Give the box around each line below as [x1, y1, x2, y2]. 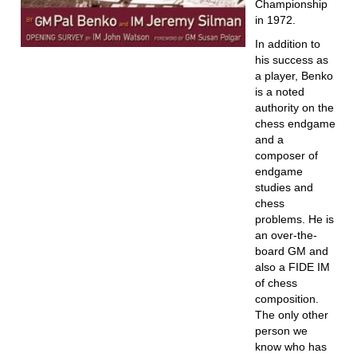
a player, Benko [254, 69, 333, 82]
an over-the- [254, 229, 317, 241]
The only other [254, 308, 328, 321]
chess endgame [254, 117, 335, 130]
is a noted [254, 85, 304, 98]
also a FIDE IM [254, 261, 330, 273]
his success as [254, 53, 328, 66]
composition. [254, 292, 319, 305]
